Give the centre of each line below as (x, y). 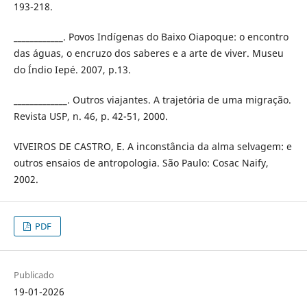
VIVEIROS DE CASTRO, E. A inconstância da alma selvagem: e (152, 147)
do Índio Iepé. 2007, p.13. (72, 70)
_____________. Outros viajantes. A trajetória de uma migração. (152, 100)
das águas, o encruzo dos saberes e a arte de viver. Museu (148, 53)
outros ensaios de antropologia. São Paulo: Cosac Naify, (141, 163)
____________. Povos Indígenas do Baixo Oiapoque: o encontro (151, 37)
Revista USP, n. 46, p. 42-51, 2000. (90, 116)
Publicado (34, 275)
